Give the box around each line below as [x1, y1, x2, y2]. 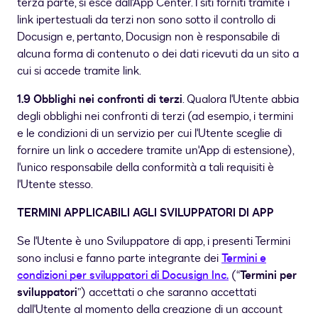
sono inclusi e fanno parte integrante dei [17, 251, 221, 267]
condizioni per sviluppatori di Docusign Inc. [17, 268, 229, 284]
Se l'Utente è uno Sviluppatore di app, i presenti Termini [17, 234, 290, 250]
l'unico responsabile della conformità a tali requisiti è [17, 160, 274, 176]
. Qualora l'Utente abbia [182, 92, 299, 108]
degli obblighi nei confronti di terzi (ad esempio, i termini [17, 109, 293, 125]
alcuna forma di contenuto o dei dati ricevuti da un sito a [17, 46, 299, 62]
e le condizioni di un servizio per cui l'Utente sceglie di [17, 126, 282, 142]
